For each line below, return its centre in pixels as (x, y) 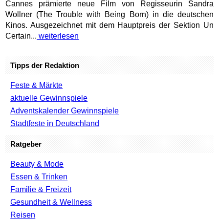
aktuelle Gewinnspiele (49, 98)
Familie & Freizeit (41, 189)
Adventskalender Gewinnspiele (65, 110)
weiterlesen (58, 36)
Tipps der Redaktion (45, 65)
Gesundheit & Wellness (51, 202)
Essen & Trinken (39, 176)
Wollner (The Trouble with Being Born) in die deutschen (109, 14)
